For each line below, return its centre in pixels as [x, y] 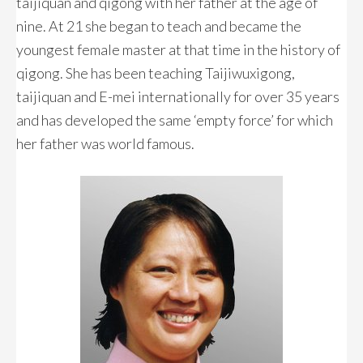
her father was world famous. [105, 143]
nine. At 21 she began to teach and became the [159, 26]
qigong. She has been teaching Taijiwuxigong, [156, 73]
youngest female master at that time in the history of [178, 49]
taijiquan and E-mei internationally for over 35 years [178, 96]
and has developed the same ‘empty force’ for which [175, 120]
